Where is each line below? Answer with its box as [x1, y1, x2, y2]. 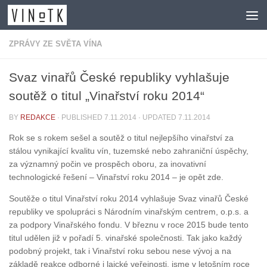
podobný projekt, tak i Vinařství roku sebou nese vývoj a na [9, 246, 231, 256]
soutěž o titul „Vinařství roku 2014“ [9, 89, 204, 103]
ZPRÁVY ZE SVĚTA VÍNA [9, 39, 102, 48]
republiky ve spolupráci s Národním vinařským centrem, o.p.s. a [9, 207, 249, 217]
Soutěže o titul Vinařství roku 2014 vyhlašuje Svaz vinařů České [9, 194, 249, 204]
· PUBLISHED [57, 113, 104, 122]
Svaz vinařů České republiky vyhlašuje [9, 70, 229, 84]
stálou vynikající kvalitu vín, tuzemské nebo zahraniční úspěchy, [9, 146, 249, 156]
